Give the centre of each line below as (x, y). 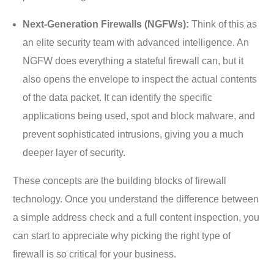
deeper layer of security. (74, 152)
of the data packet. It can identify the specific (118, 97)
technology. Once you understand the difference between (136, 199)
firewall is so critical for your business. (95, 254)
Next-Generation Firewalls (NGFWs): (106, 24)
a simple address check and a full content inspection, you (136, 217)
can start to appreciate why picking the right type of (122, 235)
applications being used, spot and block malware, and (139, 116)
